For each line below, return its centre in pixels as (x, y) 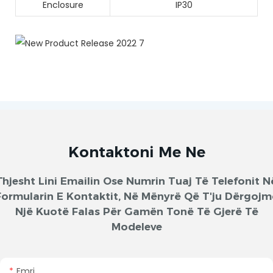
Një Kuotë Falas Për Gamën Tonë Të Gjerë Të (136, 212)
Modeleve (136, 227)
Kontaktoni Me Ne (136, 152)
